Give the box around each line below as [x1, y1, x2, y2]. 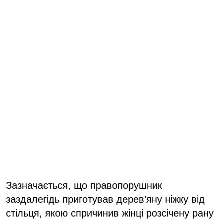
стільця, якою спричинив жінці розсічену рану [6, 207, 214, 219]
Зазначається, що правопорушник [6, 179, 162, 191]
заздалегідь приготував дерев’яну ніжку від [6, 193, 205, 205]
